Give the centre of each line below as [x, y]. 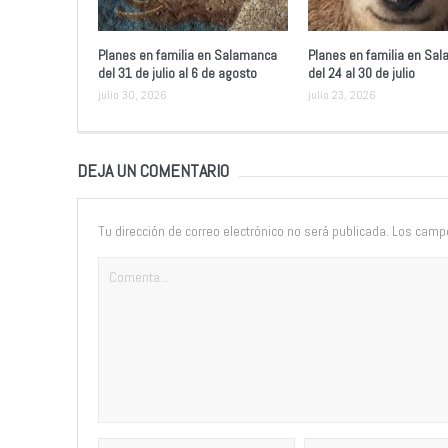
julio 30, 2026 [132, 94]
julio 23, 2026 [341, 94]
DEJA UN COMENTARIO [152, 170]
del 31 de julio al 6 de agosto [177, 72]
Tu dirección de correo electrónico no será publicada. [243, 230]
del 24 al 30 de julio [361, 72]
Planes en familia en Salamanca [187, 54]
